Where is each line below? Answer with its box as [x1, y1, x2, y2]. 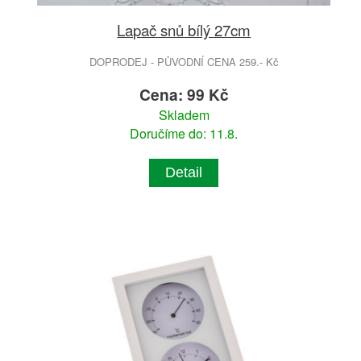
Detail [165, 164, 203, 180]
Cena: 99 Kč [139, 82, 229, 106]
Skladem [158, 105, 210, 124]
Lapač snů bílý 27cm [117, 18, 251, 40]
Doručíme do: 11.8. [130, 123, 239, 143]
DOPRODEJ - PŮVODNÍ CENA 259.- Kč [89, 53, 279, 69]
